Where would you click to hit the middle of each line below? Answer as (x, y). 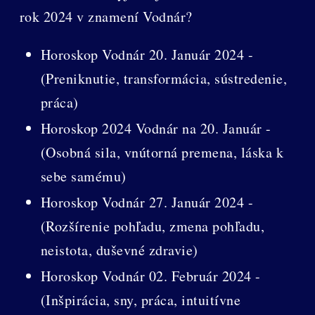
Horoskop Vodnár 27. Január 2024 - (147, 202)
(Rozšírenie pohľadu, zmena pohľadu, (153, 226)
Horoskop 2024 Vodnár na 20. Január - (156, 128)
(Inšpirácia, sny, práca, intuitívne (141, 300)
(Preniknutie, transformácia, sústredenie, (164, 78)
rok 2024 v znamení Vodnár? (106, 16)
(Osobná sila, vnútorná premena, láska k (162, 152)
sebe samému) (83, 176)
